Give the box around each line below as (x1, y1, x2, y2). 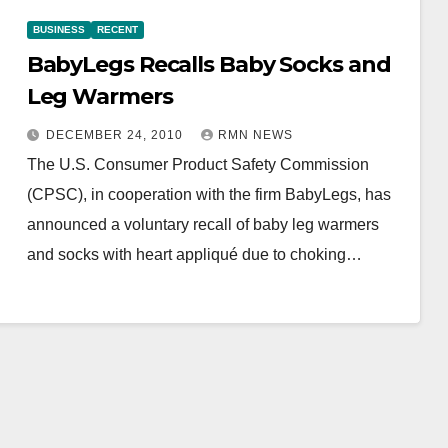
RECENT (96, 23, 138, 35)
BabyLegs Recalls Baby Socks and (26, 50, 391, 78)
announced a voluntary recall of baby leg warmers (26, 215, 379, 233)
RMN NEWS (217, 127, 293, 142)
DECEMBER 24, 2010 (45, 127, 187, 142)
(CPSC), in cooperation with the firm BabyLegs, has (26, 185, 391, 203)
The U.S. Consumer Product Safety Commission (26, 155, 369, 173)
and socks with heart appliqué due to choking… (26, 245, 362, 263)
